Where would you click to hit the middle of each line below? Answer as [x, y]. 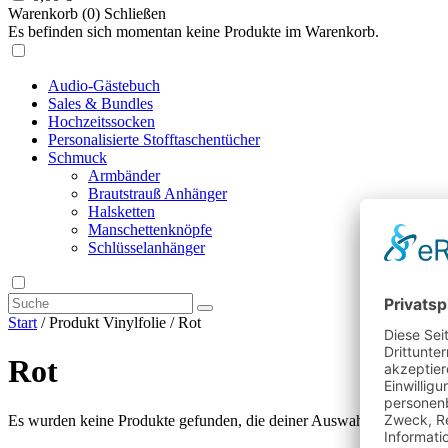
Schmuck [77, 157]
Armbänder [124, 175]
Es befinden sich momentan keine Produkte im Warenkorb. [193, 31]
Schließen [135, 13]
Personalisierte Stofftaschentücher [154, 139]
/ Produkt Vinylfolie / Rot [119, 322]
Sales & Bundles [100, 103]
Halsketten [121, 211]
